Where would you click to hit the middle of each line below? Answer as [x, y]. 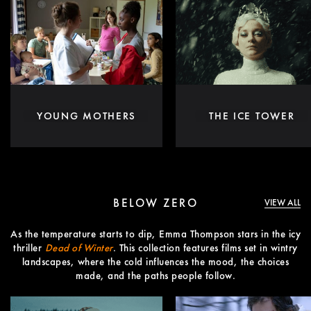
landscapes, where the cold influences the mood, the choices [155, 261]
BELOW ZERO [155, 202]
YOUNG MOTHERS [87, 116]
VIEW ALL [282, 202]
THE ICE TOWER [252, 116]
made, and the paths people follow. [155, 275]
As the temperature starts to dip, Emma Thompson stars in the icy [155, 234]
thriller [29, 247]
